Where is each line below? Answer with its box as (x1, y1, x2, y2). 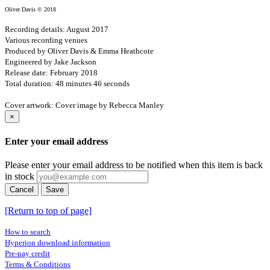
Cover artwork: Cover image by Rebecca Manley (5, 101, 164, 110)
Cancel (10, 184, 34, 194)
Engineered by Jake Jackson (5, 57, 96, 67)
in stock (5, 171, 34, 181)
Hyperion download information (5, 237, 110, 247)
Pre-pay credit (5, 248, 50, 258)
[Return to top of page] (5, 205, 92, 216)
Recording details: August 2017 (5, 25, 108, 34)
